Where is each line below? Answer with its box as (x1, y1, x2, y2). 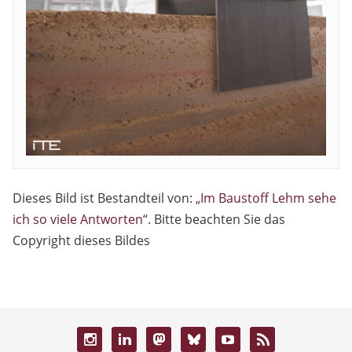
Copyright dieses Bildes (13, 231, 150, 249)
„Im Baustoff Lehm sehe (196, 189, 336, 207)
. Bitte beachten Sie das (148, 210, 285, 228)
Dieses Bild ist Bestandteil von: (13, 189, 196, 207)
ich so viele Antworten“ (13, 210, 148, 228)
